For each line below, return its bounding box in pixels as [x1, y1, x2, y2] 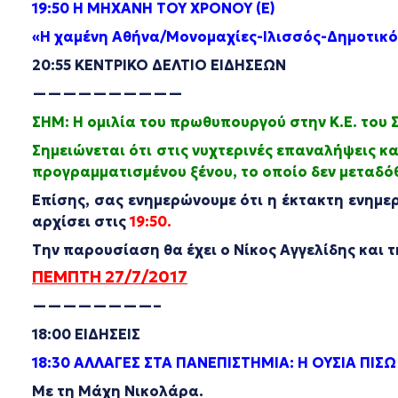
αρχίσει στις [32, 212, 130, 230]
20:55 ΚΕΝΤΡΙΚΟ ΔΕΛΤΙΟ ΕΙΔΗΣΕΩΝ [32, 56, 286, 74]
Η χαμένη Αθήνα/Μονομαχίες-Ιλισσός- [40, 28, 327, 45]
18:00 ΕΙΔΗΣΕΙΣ [32, 325, 140, 343]
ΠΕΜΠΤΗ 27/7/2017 [32, 267, 187, 287]
